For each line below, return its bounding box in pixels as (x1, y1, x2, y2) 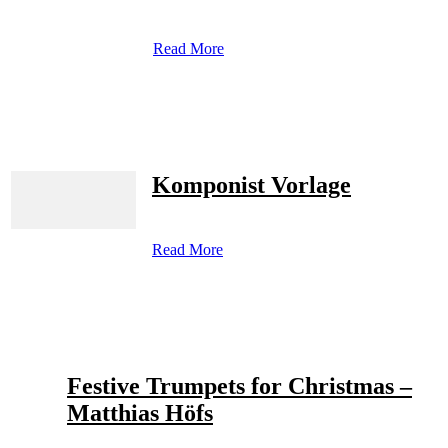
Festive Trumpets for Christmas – (67, 373, 412, 400)
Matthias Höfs (67, 400, 213, 427)
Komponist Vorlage (152, 172, 351, 199)
